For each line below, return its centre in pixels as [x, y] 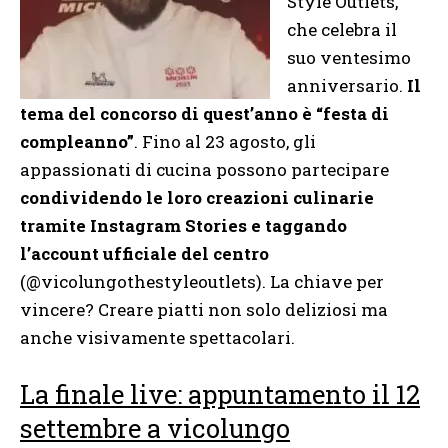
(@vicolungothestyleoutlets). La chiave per [202, 281]
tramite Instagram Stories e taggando [183, 225]
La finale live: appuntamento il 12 [220, 394]
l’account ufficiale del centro [144, 253]
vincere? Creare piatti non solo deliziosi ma [204, 309]
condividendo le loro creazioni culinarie [197, 197]
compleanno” [77, 141]
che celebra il [342, 29]
